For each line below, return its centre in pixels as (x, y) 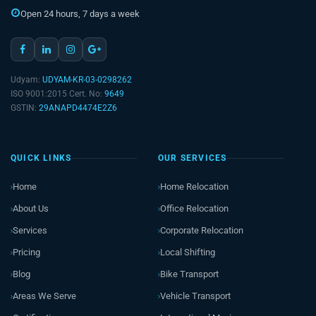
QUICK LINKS (41, 158)
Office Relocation (194, 208)
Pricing (26, 252)
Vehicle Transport (195, 296)
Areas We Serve (44, 296)
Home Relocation (194, 186)
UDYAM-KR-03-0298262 (87, 79)
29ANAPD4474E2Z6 (78, 108)
